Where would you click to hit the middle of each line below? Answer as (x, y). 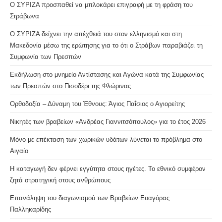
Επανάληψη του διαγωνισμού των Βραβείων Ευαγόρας (90, 198)
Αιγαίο (19, 151)
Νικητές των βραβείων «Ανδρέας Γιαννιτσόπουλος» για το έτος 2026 (108, 121)
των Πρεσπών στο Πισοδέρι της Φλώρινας (70, 86)
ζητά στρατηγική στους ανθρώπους (60, 180)
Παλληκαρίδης (30, 209)
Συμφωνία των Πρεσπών (46, 56)
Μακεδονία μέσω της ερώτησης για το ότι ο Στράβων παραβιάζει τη (106, 45)
